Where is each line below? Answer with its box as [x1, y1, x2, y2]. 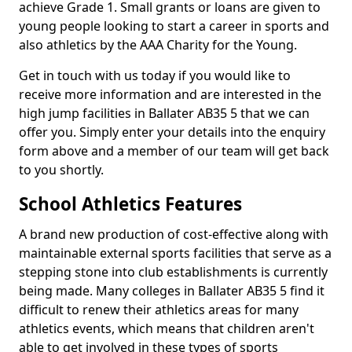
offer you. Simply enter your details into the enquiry [19, 123, 325, 141]
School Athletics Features [19, 192, 247, 216]
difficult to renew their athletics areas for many [19, 301, 299, 318]
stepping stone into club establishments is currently [19, 263, 328, 280]
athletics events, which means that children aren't [19, 320, 314, 337]
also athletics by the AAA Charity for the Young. [19, 36, 297, 53]
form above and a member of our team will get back [19, 142, 329, 159]
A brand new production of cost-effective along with [19, 225, 328, 243]
